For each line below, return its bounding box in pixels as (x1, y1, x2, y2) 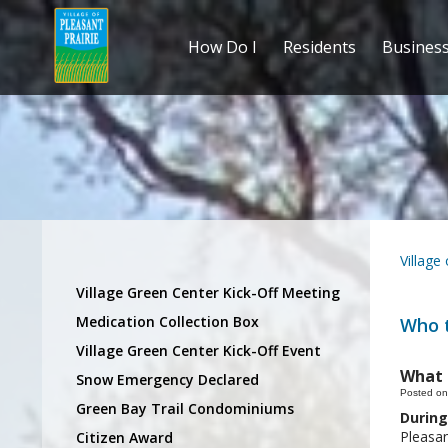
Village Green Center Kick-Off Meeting (76, 282, 340, 302)
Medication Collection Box (76, 311, 259, 331)
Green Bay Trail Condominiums (76, 398, 294, 418)
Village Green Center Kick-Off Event (76, 340, 321, 360)
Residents (282, 36, 356, 59)
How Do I (187, 36, 257, 59)
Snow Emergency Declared (76, 369, 259, 389)
